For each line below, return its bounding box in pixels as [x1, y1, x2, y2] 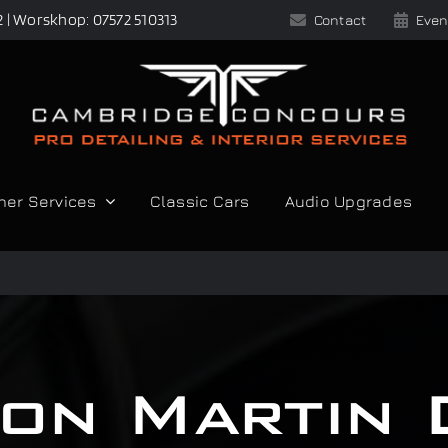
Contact [313, 11, 367, 28]
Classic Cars [149, 191, 250, 210]
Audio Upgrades [284, 191, 412, 210]
